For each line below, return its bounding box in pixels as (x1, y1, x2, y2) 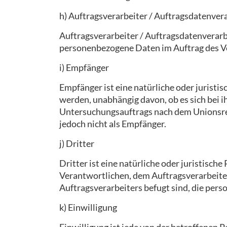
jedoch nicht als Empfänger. (59, 118, 166, 129)
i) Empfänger (59, 62, 109, 73)
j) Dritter (59, 138, 94, 149)
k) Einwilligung (59, 202, 117, 213)
